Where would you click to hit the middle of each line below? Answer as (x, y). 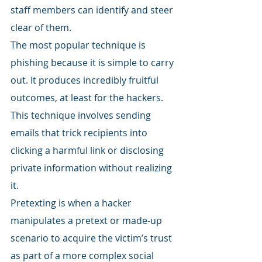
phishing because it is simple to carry (93, 62)
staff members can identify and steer (93, 10)
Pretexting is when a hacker (72, 203)
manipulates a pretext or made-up (87, 220)
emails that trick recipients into (80, 132)
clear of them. (41, 27)
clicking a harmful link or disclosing (88, 150)
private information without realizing (92, 168)
